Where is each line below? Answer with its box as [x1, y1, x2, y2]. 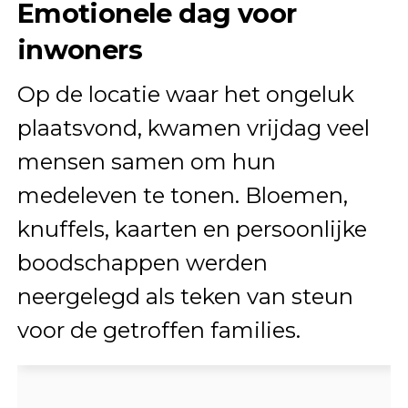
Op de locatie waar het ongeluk [16, 80, 354, 107]
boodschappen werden [16, 249, 268, 276]
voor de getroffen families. [16, 316, 301, 343]
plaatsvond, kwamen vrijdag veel [16, 114, 370, 141]
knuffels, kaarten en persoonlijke [16, 215, 367, 242]
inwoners [16, 33, 143, 66]
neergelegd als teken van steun [16, 282, 353, 310]
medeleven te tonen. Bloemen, [16, 181, 348, 209]
